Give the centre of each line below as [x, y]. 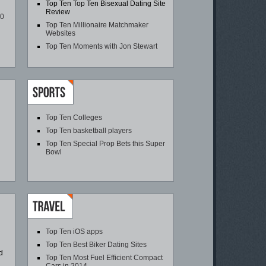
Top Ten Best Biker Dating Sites [96, 245]
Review [58, 12]
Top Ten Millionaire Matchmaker [97, 25]
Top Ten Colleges [74, 118]
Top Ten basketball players [89, 131]
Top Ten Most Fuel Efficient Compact [104, 258]
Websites [61, 33]
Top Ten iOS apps [74, 232]
